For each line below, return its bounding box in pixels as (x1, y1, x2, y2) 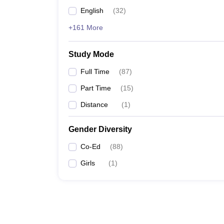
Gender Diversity (68, 125, 132, 133)
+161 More (68, 23, 103, 31)
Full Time (80, 67, 109, 75)
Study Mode (68, 50, 114, 58)
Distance (80, 100, 108, 108)
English (80, 6, 103, 14)
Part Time (80, 84, 111, 92)
